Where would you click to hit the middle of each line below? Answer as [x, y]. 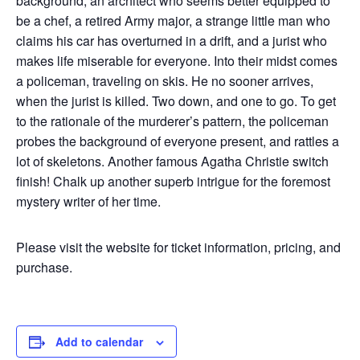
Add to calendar [99, 341]
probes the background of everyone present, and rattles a [178, 141]
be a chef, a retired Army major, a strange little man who [173, 20]
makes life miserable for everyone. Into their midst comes [177, 60]
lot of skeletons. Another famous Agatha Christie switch [172, 161]
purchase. [44, 267]
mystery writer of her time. [88, 201]
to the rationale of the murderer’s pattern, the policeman [172, 121]
